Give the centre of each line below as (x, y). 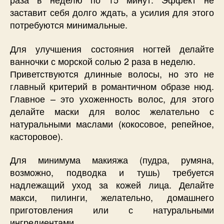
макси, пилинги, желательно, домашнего (112, 197)
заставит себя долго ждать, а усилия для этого (112, 12)
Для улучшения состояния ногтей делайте (112, 48)
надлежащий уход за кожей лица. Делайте (112, 185)
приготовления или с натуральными (112, 210)
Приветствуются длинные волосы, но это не (112, 73)
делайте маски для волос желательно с (112, 111)
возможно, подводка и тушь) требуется (112, 172)
